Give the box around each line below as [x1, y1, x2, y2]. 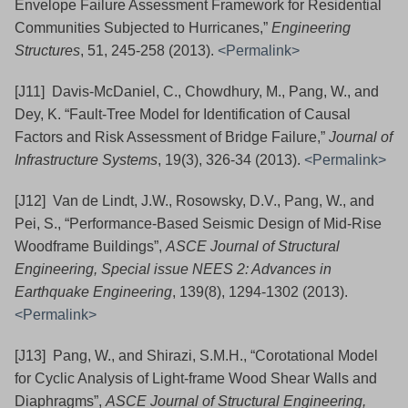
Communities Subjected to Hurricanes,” [15, 20, 271, 36]
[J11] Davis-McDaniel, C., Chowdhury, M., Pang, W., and [15, 84, 379, 100]
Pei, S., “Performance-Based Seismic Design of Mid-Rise [15, 216, 382, 232]
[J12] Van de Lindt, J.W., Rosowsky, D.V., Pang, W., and [15, 193, 374, 209]
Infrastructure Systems [15, 152, 158, 168]
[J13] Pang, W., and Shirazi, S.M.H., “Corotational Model [15, 348, 378, 364]
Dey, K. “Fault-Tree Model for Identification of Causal [15, 107, 351, 123]
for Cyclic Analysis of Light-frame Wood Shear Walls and [15, 371, 377, 387]
